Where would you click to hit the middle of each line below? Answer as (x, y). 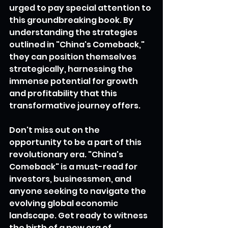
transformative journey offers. (75, 105)
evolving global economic (64, 203)
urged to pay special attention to (81, 8)
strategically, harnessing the (72, 69)
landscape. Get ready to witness (79, 215)
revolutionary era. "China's (67, 154)
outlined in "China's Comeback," (78, 44)
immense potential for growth (74, 81)
